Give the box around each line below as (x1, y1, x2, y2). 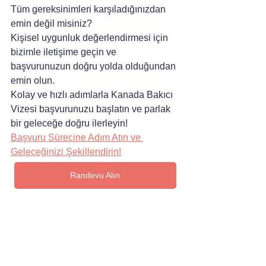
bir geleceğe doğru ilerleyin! (11, 118, 128, 128)
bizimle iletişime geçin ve (11, 46, 119, 57)
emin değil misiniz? (11, 18, 94, 28)
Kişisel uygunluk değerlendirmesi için (11, 32, 170, 43)
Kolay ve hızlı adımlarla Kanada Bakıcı (11, 89, 175, 100)
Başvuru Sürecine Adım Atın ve (11, 132, 143, 142)
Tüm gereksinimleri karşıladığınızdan (11, 4, 168, 14)
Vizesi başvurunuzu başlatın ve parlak (11, 103, 173, 114)
